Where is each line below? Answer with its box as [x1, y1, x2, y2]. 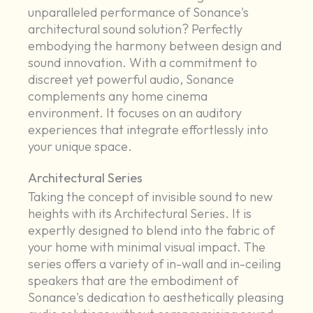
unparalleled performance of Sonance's [28, 4, 249, 21]
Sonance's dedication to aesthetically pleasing [28, 289, 284, 306]
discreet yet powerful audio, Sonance [28, 71, 235, 88]
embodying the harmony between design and [28, 38, 282, 54]
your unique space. [28, 138, 133, 155]
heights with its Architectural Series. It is [28, 205, 252, 222]
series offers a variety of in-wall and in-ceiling [28, 256, 282, 272]
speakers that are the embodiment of [28, 272, 239, 289]
